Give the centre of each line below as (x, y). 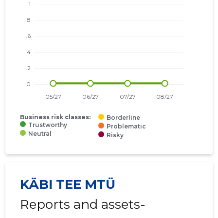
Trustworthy (48, 125)
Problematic (127, 127)
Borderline (124, 118)
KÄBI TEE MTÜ (68, 185)
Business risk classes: (55, 117)
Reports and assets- (83, 205)
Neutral (40, 134)
